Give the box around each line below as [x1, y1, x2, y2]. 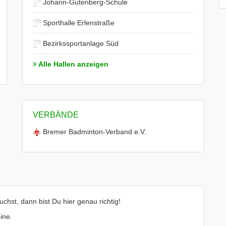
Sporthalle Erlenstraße [41, 19, 115, 27]
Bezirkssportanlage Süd [41, 39, 119, 47]
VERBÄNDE [33, 110, 79, 119]
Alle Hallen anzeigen [37, 60, 108, 68]
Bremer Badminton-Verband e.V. [41, 128, 146, 136]
